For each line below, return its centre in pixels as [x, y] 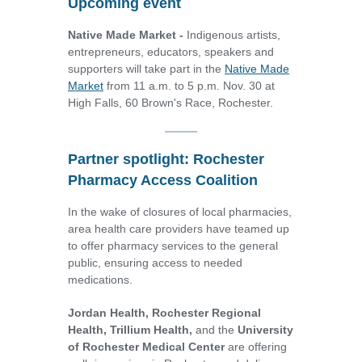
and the [215, 330]
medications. [100, 280]
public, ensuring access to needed [155, 263]
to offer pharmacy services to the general [173, 246]
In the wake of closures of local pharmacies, [180, 212]
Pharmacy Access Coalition [163, 181]
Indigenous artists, [234, 35]
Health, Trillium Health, [132, 330]
